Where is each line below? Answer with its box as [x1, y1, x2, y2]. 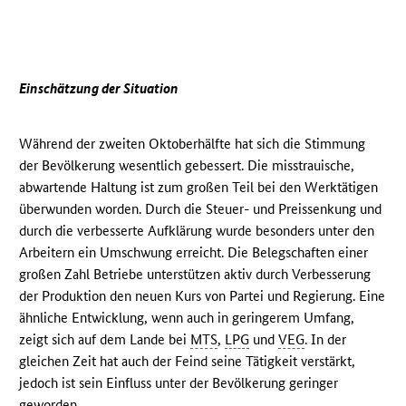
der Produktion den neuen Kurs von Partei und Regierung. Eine [19, 287, 386, 305]
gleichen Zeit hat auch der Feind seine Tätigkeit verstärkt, [19, 353, 356, 371]
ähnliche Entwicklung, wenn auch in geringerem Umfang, [19, 309, 355, 327]
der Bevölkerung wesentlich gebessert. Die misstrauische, [19, 157, 355, 175]
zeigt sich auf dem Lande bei [19, 331, 191, 349]
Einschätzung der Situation [19, 80, 179, 98]
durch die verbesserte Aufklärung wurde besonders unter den [19, 222, 375, 240]
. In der [304, 331, 347, 349]
